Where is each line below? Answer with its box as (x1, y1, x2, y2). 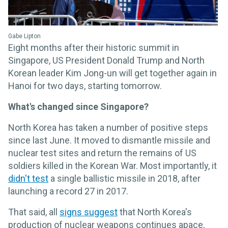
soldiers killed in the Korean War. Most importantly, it (8, 160, 217, 172)
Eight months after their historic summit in (8, 42, 179, 53)
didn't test (8, 173, 48, 184)
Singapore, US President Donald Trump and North (8, 55, 205, 66)
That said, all (8, 207, 60, 218)
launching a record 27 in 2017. (8, 186, 128, 197)
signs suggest (60, 207, 118, 218)
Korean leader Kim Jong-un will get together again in (8, 68, 217, 79)
